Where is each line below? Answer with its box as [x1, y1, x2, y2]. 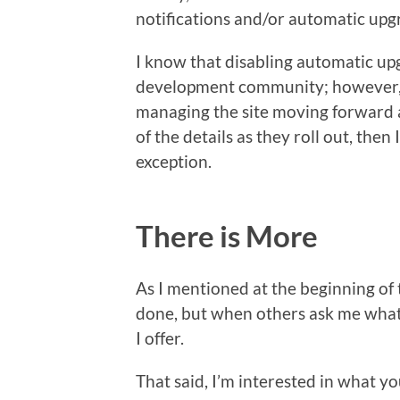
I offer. [136, 327, 184, 348]
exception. [136, 150, 212, 171]
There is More [136, 217, 318, 254]
